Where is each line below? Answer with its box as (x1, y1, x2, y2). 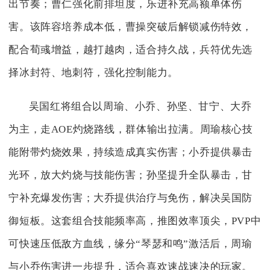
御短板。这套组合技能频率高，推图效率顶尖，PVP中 (8, 215, 262, 227)
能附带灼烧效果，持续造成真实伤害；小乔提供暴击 (8, 146, 253, 159)
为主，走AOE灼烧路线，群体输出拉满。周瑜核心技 (8, 124, 253, 136)
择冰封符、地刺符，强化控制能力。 (8, 67, 178, 79)
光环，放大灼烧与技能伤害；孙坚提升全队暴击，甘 (8, 169, 253, 181)
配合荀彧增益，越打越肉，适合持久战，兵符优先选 (8, 44, 253, 56)
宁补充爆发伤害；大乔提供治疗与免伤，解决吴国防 (8, 192, 253, 204)
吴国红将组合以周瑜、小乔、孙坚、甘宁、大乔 (28, 101, 252, 113)
